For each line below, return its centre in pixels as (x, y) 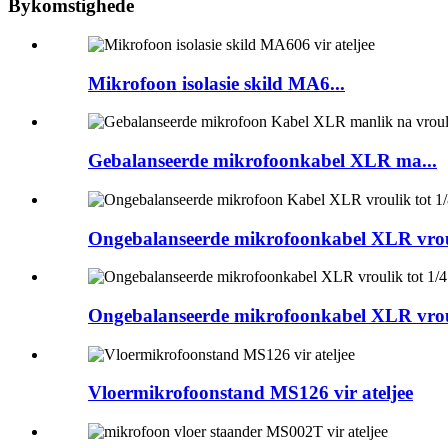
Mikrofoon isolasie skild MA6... (216, 83)
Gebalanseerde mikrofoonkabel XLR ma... (262, 161)
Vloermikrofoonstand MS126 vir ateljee (250, 393)
